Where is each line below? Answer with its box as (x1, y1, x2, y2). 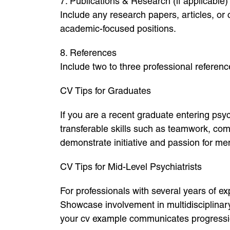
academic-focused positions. (60, 23, 176, 34)
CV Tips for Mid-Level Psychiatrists (60, 161, 202, 172)
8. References (60, 47, 117, 58)
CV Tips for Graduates (60, 85, 151, 96)
